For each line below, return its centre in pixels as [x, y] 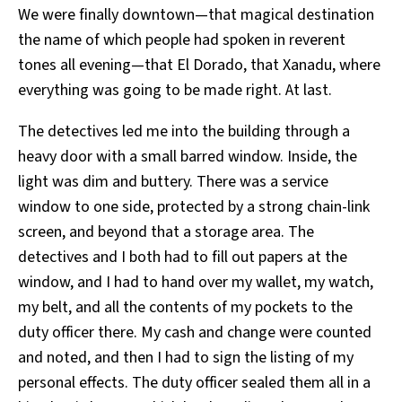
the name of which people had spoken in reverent [182, 40]
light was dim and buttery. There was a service [173, 182]
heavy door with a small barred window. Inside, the [188, 157]
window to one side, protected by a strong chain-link [194, 207]
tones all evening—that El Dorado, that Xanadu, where [199, 66]
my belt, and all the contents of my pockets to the [185, 308]
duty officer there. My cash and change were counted [195, 333]
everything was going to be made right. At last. [175, 91]
